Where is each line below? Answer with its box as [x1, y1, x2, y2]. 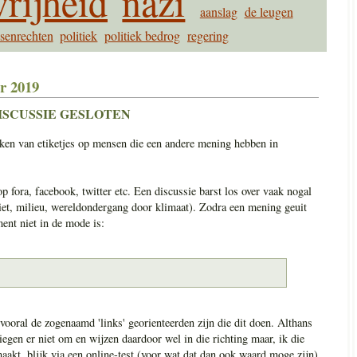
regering [186, 26, 229, 44]
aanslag [199, 2, 237, 20]
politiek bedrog [104, 26, 181, 44]
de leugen [244, 2, 293, 20]
